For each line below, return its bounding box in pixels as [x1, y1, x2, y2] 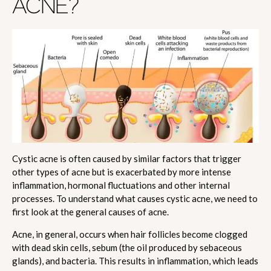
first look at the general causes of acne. [12, 206, 169, 217]
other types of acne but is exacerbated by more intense [12, 166, 231, 177]
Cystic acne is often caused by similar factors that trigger [12, 152, 241, 164]
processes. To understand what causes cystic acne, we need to [12, 192, 258, 204]
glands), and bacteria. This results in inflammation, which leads [12, 255, 258, 266]
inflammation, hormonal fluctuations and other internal [12, 179, 230, 191]
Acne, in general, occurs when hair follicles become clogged [12, 228, 247, 240]
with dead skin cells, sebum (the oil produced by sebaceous [12, 241, 242, 253]
